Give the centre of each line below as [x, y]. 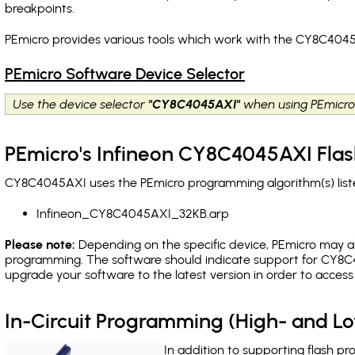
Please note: [40, 244]
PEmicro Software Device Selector [125, 74]
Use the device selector [81, 104]
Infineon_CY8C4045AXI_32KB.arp [133, 214]
